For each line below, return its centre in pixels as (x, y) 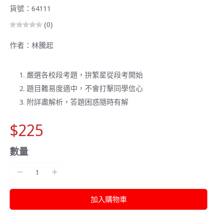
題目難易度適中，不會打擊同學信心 (85, 88)
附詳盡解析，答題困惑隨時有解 (77, 101)
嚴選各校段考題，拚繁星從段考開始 (85, 74)
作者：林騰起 (31, 45)
